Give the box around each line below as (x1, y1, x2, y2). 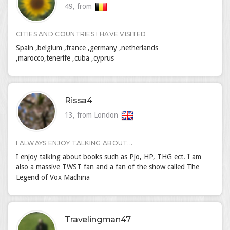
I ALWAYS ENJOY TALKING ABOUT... (16, 139, 133, 147)
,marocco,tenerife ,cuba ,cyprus (16, 54, 114, 62)
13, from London (65, 111, 120, 119)
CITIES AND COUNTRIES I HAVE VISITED (16, 30, 146, 38)
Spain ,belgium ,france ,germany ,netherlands (16, 44, 158, 52)
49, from (65, 2, 94, 10)
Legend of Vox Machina (16, 173, 90, 181)
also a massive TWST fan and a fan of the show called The (16, 163, 199, 171)
